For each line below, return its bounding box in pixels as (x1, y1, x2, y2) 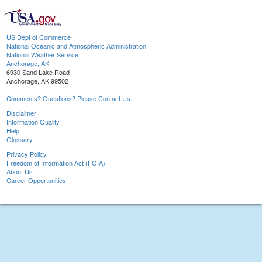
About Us (6, 167, 33, 177)
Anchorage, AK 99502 (6, 76, 68, 86)
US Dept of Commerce (6, 32, 71, 42)
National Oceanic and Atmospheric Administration (6, 41, 146, 51)
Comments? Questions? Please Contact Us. (6, 94, 132, 104)
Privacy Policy (6, 149, 47, 159)
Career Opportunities (6, 175, 66, 185)
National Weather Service (6, 50, 78, 60)
